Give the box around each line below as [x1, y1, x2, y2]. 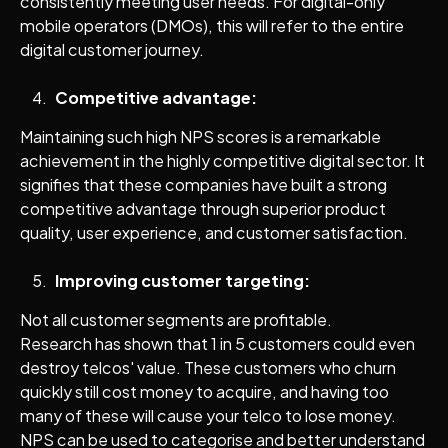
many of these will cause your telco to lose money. [19, 405, 399, 427]
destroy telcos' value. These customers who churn [19, 357, 396, 379]
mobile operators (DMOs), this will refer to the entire [19, 15, 404, 37]
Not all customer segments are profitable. [19, 309, 332, 331]
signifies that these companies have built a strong [19, 174, 387, 196]
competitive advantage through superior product [19, 198, 386, 220]
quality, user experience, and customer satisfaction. [19, 222, 408, 244]
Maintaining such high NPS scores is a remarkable [19, 126, 381, 148]
